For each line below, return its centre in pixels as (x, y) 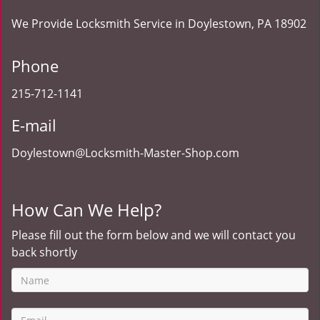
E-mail (34, 125)
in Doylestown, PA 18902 (241, 24)
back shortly (44, 252)
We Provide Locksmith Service (92, 24)
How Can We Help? (86, 210)
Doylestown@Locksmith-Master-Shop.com (125, 153)
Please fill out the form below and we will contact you (154, 235)
